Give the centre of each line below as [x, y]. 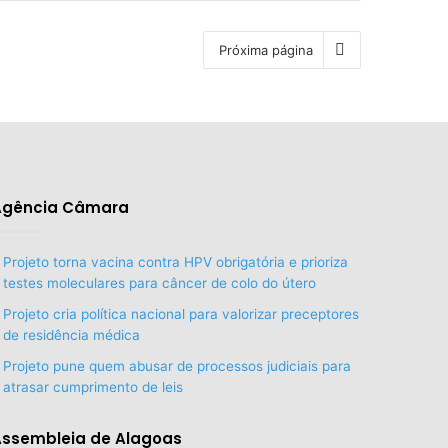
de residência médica [71, 334]
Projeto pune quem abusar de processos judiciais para [176, 365]
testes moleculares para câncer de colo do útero [159, 282]
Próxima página [266, 49]
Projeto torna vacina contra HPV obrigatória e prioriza [175, 261]
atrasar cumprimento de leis [92, 386]
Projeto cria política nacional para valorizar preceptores [180, 313]
